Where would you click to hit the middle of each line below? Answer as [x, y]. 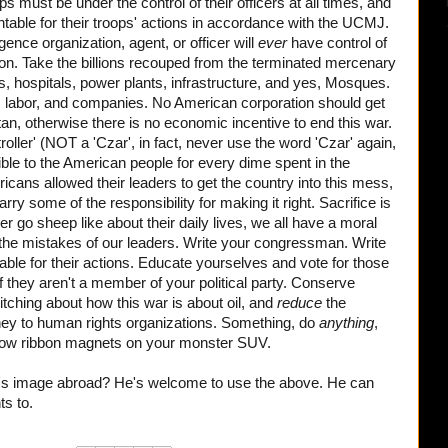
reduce [301, 302]
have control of [339, 42]
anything [346, 322]
